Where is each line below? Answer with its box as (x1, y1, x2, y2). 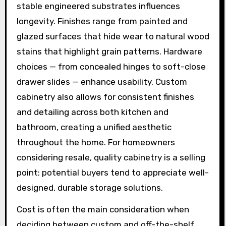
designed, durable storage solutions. (16, 182, 163, 193)
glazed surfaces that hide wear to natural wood (16, 31, 209, 41)
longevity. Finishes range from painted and (16, 16, 188, 26)
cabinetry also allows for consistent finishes (16, 91, 194, 102)
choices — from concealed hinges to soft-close (16, 61, 206, 72)
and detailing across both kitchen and (16, 106, 168, 117)
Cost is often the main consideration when (16, 204, 189, 214)
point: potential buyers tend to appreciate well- (16, 167, 209, 178)
